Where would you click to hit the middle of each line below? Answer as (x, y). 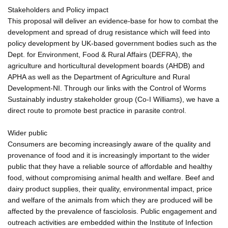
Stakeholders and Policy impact (58, 9)
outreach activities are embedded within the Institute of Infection (110, 222)
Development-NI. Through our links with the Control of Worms (107, 88)
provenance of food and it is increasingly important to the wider (109, 155)
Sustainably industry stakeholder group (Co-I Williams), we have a (113, 99)
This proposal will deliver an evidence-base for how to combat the (113, 21)
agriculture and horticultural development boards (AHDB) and (106, 65)
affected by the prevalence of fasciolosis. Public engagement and (112, 211)
